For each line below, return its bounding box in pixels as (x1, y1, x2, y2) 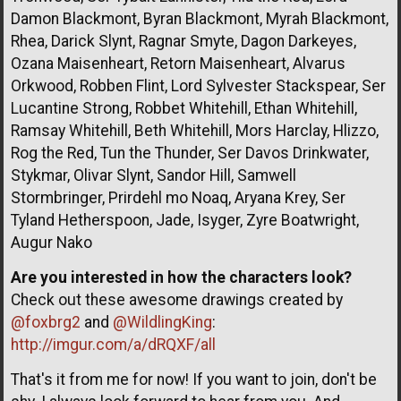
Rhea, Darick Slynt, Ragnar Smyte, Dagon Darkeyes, (11, 31, 356, 50)
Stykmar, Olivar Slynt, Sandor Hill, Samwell (11, 166, 296, 184)
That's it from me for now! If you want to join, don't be (11, 370, 377, 388)
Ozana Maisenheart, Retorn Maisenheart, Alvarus (11, 54, 346, 73)
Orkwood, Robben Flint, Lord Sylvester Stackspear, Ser (11, 76, 386, 95)
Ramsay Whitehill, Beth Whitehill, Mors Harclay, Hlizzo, (11, 121, 379, 140)
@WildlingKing (113, 312, 212, 331)
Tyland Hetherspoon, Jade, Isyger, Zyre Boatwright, (11, 210, 359, 229)
